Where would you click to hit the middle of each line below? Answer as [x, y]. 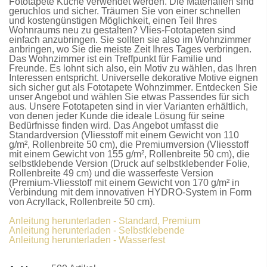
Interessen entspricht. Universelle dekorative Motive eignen [133, 78]
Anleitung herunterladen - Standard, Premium [105, 221]
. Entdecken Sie [224, 88]
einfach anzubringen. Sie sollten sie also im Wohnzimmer [130, 40]
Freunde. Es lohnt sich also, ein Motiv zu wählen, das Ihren [133, 69]
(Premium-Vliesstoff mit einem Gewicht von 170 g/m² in [124, 183]
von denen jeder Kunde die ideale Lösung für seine [117, 116]
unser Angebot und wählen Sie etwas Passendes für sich [129, 97]
